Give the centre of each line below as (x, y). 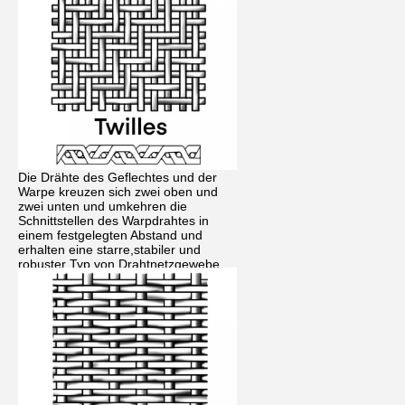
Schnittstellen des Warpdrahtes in (113, 220)
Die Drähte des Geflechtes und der (118, 177)
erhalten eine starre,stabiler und (109, 249)
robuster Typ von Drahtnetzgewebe (119, 264)
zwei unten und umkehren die (103, 206)
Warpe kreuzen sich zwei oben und (118, 191)
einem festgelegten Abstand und (110, 235)
